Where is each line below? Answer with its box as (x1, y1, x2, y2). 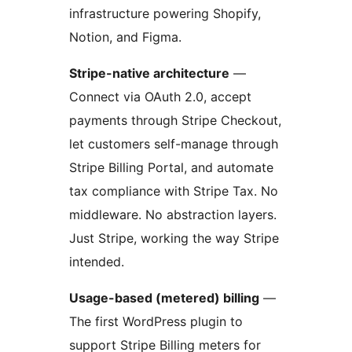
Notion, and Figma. (69, 29, 181, 46)
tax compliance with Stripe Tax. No (69, 183, 278, 200)
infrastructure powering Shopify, (69, 5, 261, 22)
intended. (69, 254, 124, 270)
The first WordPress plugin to (69, 313, 243, 330)
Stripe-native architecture (69, 65, 229, 82)
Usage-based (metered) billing (69, 290, 259, 306)
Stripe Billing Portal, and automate (69, 159, 273, 176)
